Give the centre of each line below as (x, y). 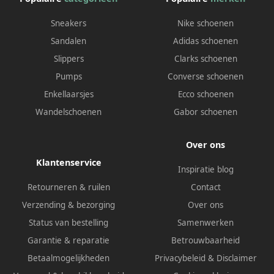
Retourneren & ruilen (68, 187)
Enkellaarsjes (68, 94)
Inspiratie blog (206, 170)
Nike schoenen (206, 24)
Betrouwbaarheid (206, 241)
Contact (206, 187)
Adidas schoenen (206, 41)
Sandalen (68, 41)
